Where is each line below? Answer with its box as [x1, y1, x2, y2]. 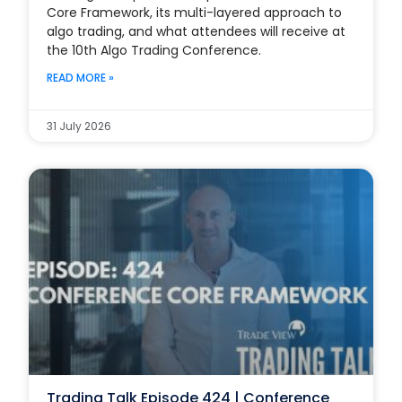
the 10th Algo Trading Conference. [47, 40, 262, 59]
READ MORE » [47, 69, 115, 85]
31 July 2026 [47, 118, 112, 134]
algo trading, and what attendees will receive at [47, 22, 346, 40]
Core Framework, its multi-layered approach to [47, 3, 343, 22]
